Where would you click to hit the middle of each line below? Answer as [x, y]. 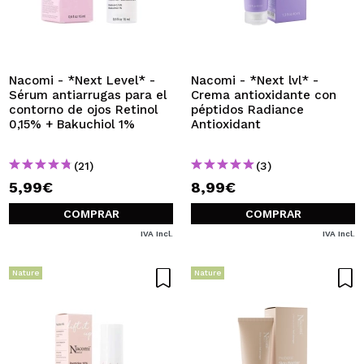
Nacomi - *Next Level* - [82, 80]
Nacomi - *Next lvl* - [255, 80]
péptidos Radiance [247, 110]
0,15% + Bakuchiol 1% [72, 124]
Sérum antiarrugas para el [88, 95]
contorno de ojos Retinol [83, 110]
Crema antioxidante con [264, 95]
